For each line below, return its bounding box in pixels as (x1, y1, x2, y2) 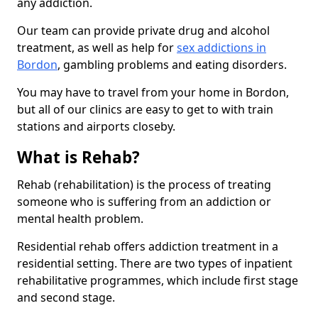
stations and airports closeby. (17, 119, 175, 134)
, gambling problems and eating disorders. (57, 57, 287, 72)
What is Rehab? (17, 146, 140, 168)
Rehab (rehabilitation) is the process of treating (17, 177, 271, 192)
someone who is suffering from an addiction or (17, 194, 271, 209)
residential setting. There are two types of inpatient (17, 256, 292, 271)
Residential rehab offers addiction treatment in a (17, 238, 278, 254)
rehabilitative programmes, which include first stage (17, 273, 298, 288)
